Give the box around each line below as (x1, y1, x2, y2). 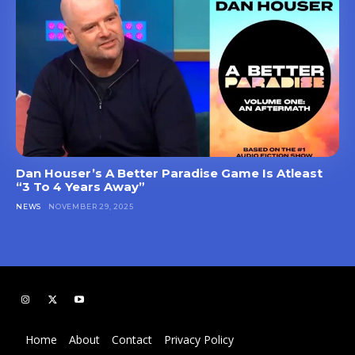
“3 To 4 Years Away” (16, 178, 145, 194)
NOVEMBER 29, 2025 (48, 201, 134, 211)
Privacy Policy (164, 331, 234, 347)
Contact (112, 331, 152, 347)
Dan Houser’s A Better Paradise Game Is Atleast (16, 165, 323, 181)
